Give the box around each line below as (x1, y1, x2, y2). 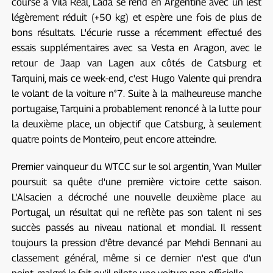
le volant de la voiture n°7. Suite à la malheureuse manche (11, 87, 262, 99)
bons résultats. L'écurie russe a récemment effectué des (11, 26, 262, 38)
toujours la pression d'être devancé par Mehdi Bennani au (11, 236, 262, 249)
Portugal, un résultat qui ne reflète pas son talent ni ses (11, 206, 262, 218)
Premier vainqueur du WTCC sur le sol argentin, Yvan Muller (11, 160, 262, 172)
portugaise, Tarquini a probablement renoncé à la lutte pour (11, 102, 262, 115)
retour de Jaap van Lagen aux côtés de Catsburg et (11, 57, 262, 69)
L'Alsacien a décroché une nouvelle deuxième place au (11, 191, 262, 203)
